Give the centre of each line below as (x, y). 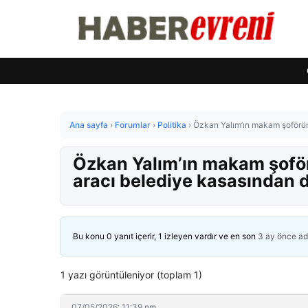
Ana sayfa (89, 125)
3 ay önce (277, 236)
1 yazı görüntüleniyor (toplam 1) (131, 275)
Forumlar (133, 125)
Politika (172, 125)
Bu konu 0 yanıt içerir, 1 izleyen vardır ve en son (165, 236)
